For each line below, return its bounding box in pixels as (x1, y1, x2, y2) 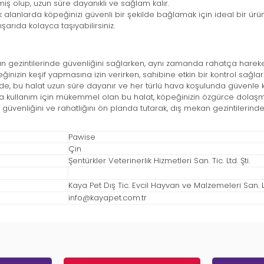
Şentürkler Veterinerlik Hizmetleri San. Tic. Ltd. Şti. (68, 155, 250, 167)
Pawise (68, 131, 95, 143)
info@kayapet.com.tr (68, 192, 147, 204)
